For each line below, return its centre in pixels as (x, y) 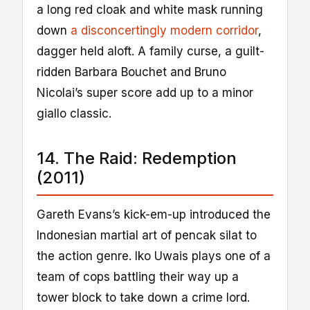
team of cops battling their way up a (138, 276)
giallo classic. (74, 113)
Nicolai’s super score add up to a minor (145, 92)
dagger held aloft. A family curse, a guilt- (151, 51)
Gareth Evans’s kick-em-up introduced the (154, 214)
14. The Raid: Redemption (137, 158)
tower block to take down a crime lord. (143, 297)
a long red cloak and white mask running (150, 9)
